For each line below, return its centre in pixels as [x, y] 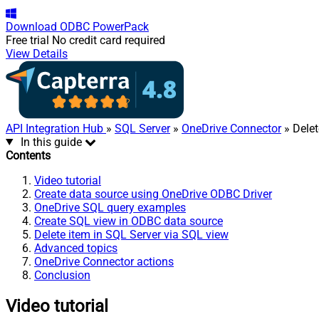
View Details [37, 53]
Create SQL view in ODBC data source [129, 221]
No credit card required [109, 40]
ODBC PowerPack [104, 26]
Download [31, 26]
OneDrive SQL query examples [110, 207]
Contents [28, 155]
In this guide [51, 142]
